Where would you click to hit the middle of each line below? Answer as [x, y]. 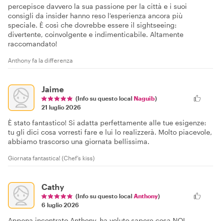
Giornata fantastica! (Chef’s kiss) [51, 158]
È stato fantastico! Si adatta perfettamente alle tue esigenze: [107, 122]
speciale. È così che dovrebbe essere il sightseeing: [92, 25]
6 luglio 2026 [60, 204]
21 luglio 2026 [61, 107]
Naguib [144, 98]
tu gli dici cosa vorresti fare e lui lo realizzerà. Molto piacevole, [110, 132]
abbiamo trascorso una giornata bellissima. [79, 141]
